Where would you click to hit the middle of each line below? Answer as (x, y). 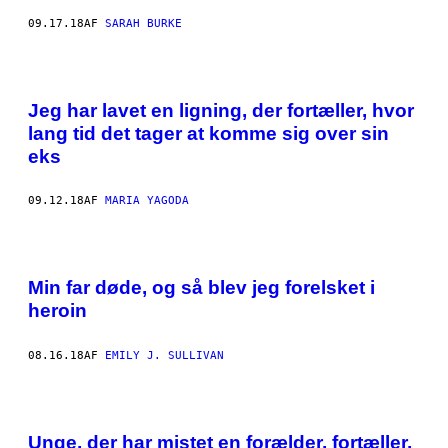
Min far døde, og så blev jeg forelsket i (201, 288)
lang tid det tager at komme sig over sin (208, 133)
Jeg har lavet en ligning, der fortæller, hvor (221, 110)
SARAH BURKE (143, 23)
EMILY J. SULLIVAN (164, 355)
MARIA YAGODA (147, 201)
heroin (57, 311)
